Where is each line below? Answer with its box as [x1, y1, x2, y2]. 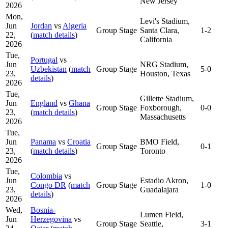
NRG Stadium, [140, 60, 188, 69]
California [140, 35, 172, 44]
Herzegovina [31, 214, 72, 223]
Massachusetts [140, 112, 186, 121]
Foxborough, [140, 103, 182, 112]
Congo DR [31, 180, 66, 189]
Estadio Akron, [140, 176, 188, 185]
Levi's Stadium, [140, 16, 190, 25]
